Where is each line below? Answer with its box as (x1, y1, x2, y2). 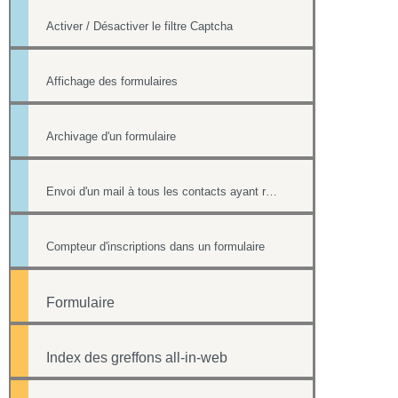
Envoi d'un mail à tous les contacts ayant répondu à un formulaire (266, 185, 277, 199)
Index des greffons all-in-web (46, 350, 227, 366)
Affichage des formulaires (46, 75, 178, 89)
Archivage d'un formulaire (46, 130, 176, 144)
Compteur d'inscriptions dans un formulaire (46, 240, 265, 254)
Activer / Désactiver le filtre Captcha (46, 20, 233, 34)
